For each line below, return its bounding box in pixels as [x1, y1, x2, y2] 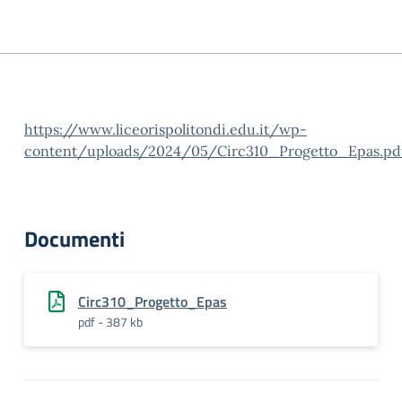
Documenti [24, 223, 125, 255]
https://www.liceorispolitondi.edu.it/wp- [24, 120, 307, 138]
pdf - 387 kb [78, 312, 143, 331]
